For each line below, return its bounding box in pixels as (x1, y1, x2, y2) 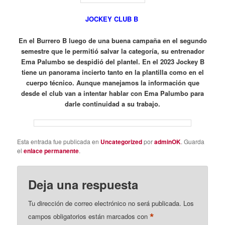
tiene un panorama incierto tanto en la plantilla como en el (21, 67, 204, 77)
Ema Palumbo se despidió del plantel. (21, 56, 142, 66)
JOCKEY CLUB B (85, 14, 140, 24)
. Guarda (181, 137, 205, 146)
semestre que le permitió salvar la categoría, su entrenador (21, 46, 204, 56)
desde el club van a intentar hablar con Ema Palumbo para (21, 88, 204, 98)
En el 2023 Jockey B (142, 56, 204, 66)
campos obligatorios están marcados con (28, 211, 150, 221)
